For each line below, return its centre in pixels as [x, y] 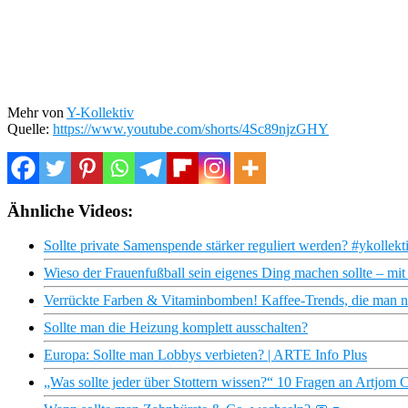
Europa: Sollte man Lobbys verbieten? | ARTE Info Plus [205, 355]
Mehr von [37, 112]
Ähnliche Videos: [70, 210]
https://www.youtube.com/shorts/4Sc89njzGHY [191, 128]
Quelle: [30, 128]
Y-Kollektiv [100, 112]
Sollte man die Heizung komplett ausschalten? [176, 328]
